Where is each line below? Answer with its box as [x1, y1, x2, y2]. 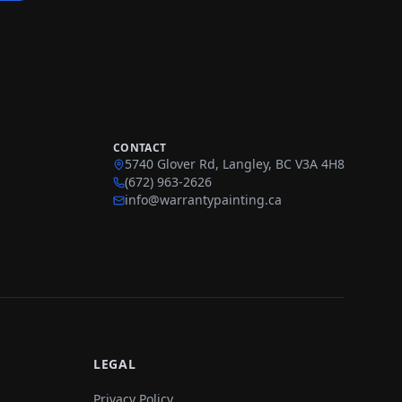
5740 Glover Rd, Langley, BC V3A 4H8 [125, 155, 345, 172]
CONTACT [113, 140, 167, 155]
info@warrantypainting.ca [125, 191, 282, 208]
